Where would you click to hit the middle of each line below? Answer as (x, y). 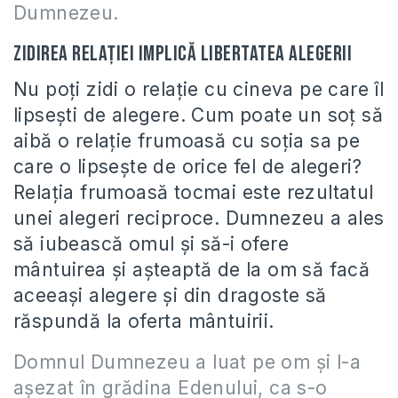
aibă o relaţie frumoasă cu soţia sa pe (187, 141)
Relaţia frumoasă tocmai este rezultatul (194, 192)
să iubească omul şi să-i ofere (151, 244)
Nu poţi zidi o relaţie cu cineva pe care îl (199, 89)
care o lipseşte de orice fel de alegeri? (187, 167)
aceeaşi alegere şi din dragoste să (170, 295)
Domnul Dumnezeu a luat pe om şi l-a (187, 362)
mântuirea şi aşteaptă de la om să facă (192, 270)
